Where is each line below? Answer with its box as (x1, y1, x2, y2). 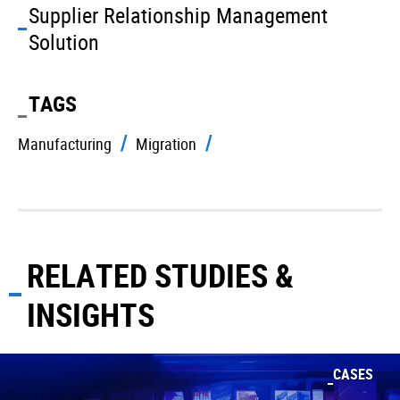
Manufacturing (18, 133, 112, 155)
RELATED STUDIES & (27, 254, 294, 297)
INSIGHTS (27, 293, 154, 337)
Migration (136, 133, 196, 155)
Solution (29, 28, 99, 57)
